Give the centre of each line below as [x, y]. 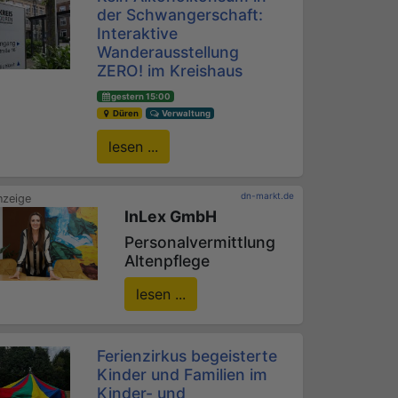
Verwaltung [186, 113]
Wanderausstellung [168, 52]
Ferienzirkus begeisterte [187, 356]
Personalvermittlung [200, 242]
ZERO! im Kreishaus [170, 71]
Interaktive [138, 33]
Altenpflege [167, 261]
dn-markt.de [267, 195]
